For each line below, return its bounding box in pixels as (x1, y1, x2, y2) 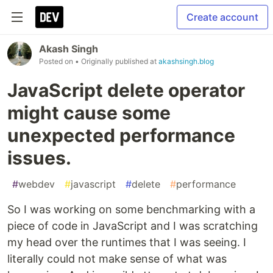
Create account (186, 11, 258, 23)
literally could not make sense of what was (7, 252, 227, 265)
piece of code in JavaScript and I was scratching (7, 219, 258, 232)
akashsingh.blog (158, 57, 214, 66)
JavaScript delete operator (7, 79, 245, 101)
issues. (7, 147, 71, 169)
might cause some (7, 102, 171, 124)
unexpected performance (7, 124, 235, 146)
